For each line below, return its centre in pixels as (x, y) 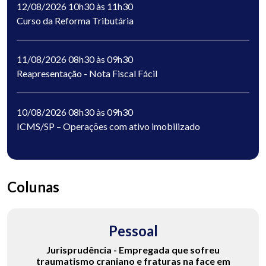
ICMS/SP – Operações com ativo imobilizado (108, 126)
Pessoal (133, 231)
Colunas (33, 187)
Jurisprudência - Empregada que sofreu (133, 250)
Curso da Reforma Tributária (75, 21)
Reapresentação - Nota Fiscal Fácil (87, 74)
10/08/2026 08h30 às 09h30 (75, 112)
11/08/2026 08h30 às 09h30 (75, 59)
